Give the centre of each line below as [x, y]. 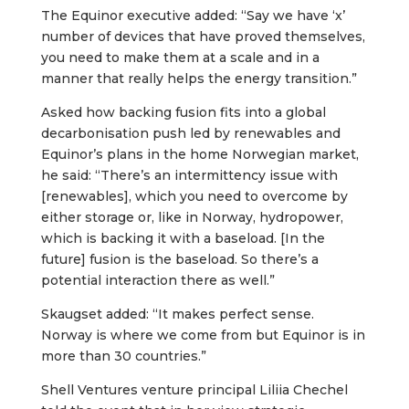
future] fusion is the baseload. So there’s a [179, 259]
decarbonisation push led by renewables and [190, 133]
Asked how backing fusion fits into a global [183, 112]
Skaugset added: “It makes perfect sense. [177, 314]
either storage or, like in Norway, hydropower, [192, 217]
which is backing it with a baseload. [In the [183, 238]
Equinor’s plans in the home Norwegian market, [199, 154]
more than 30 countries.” [123, 356]
